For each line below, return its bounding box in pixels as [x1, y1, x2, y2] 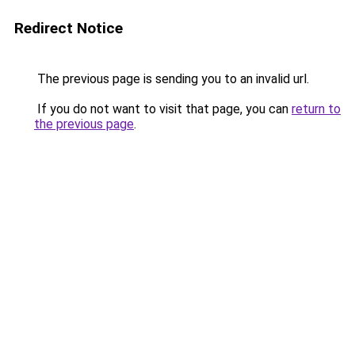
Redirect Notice [14, 19, 123, 37]
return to [292, 101, 341, 116]
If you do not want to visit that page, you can [34, 101, 292, 116]
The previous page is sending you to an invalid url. [34, 71, 309, 86]
